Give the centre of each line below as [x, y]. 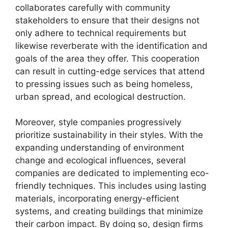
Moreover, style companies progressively [98, 122]
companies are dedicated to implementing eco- [112, 173]
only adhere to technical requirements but [101, 33]
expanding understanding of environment [100, 148]
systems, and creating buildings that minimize [109, 211]
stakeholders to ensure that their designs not [107, 20]
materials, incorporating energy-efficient [97, 198]
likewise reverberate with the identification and [111, 46]
